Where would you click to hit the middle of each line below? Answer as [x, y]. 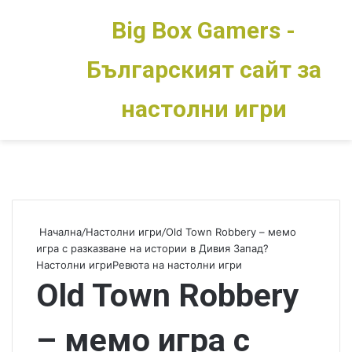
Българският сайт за [203, 70]
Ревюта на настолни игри [177, 265]
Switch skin [89, 70]
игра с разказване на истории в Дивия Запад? [152, 248]
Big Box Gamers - [203, 30]
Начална [59, 232]
